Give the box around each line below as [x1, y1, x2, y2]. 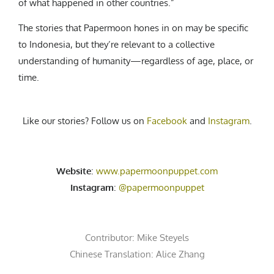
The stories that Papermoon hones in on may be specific [18, 21, 248, 34]
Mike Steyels [137, 231, 189, 243]
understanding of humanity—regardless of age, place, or [18, 54, 253, 67]
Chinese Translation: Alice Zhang [69, 248, 205, 260]
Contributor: [85, 231, 137, 243]
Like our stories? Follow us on [22, 114, 147, 127]
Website [56, 165, 91, 177]
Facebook [146, 114, 187, 127]
